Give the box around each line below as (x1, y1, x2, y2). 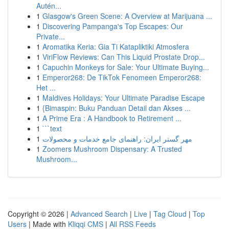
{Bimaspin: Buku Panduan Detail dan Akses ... (42, 103, 191, 113)
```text (42, 123, 62, 133)
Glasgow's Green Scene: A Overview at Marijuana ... (42, 11, 212, 21)
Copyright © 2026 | (8, 209, 71, 219)
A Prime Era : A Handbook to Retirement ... (42, 113, 181, 123)
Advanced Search (71, 209, 128, 219)
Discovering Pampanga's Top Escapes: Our (42, 21, 183, 31)
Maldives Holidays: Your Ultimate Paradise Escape (42, 93, 205, 103)
